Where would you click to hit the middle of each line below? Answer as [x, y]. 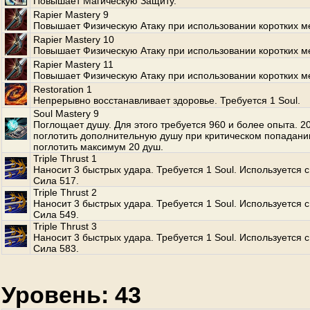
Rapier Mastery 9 [71, 15]
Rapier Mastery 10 [74, 39]
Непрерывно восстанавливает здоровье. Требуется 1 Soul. [167, 100]
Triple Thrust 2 [65, 192]
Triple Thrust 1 [65, 158]
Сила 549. [56, 215]
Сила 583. [56, 248]
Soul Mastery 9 [66, 113]
